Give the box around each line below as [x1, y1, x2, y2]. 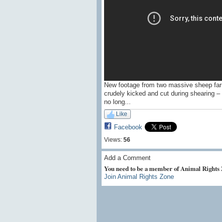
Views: [104, 136, 122, 143]
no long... [104, 98, 131, 106]
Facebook [113, 123, 142, 131]
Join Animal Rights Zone [104, 172, 174, 180]
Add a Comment [104, 154, 151, 162]
